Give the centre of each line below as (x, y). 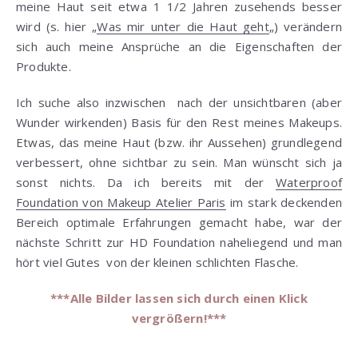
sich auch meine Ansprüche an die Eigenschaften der (179, 47)
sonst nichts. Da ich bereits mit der (146, 183)
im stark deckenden (284, 203)
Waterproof (309, 183)
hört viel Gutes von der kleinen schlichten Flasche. (157, 263)
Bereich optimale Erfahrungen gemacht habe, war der (179, 223)
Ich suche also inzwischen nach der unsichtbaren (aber (179, 103)
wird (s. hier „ (57, 27)
